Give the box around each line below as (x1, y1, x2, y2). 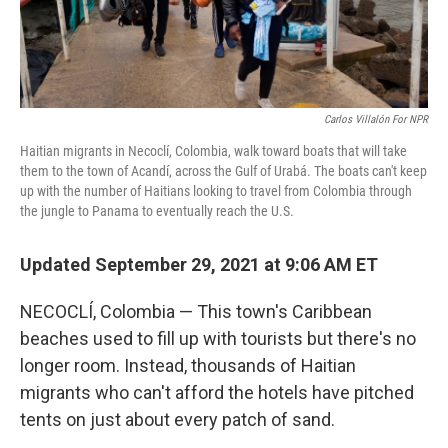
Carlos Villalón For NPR (324, 112, 428, 126)
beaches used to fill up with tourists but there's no (20, 327, 416, 349)
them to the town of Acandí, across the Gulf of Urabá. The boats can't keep (20, 162, 427, 179)
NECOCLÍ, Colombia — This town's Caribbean (20, 300, 372, 322)
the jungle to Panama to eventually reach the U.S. (20, 202, 294, 219)
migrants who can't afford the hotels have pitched (20, 381, 414, 403)
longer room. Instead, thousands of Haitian (20, 354, 356, 376)
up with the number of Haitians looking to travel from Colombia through (20, 182, 412, 199)
